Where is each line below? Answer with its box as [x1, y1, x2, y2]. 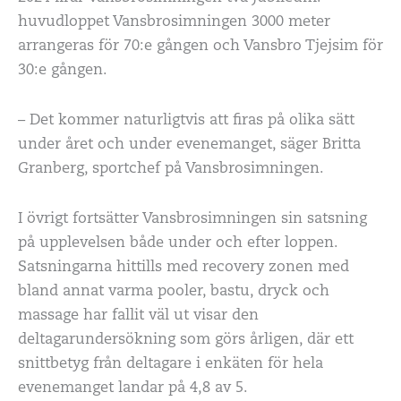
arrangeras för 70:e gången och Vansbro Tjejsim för [18, 39, 383, 55]
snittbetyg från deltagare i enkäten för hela [18, 356, 323, 371]
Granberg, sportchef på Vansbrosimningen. [18, 162, 324, 177]
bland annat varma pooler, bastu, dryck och [18, 284, 329, 299]
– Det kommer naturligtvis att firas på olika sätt [18, 114, 354, 129]
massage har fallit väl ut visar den [18, 308, 259, 323]
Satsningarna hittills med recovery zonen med [18, 260, 349, 275]
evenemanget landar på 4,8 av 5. [18, 380, 248, 396]
